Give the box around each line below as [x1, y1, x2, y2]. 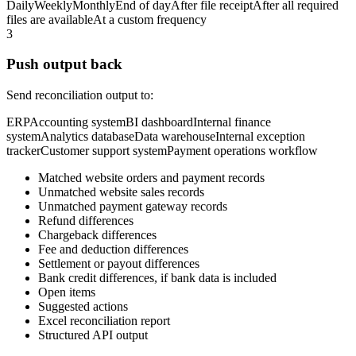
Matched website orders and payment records [38, 171, 265, 185]
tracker [6, 144, 41, 158]
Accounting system [29, 115, 126, 130]
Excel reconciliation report [38, 314, 170, 328]
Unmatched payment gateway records [38, 199, 227, 214]
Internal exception [215, 130, 305, 144]
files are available [6, 12, 93, 26]
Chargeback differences [38, 228, 157, 242]
